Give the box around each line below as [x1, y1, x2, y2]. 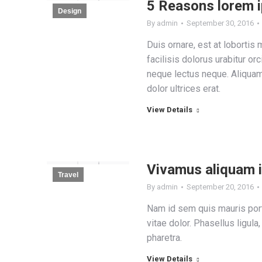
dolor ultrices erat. [146, 83, 220, 94]
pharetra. [146, 232, 182, 243]
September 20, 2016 [186, 182, 254, 191]
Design [58, 7, 81, 15]
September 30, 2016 [186, 19, 254, 27]
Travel [58, 171, 78, 179]
